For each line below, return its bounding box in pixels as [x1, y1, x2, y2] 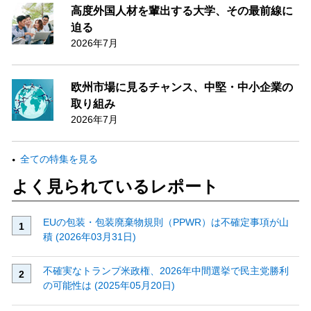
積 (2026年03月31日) [42, 231, 136, 243]
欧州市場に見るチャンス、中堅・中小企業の [70, 81, 293, 94]
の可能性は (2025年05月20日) [42, 279, 175, 291]
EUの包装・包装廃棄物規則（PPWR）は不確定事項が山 [42, 217, 289, 228]
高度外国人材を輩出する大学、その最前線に [70, 5, 293, 17]
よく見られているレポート [11, 177, 219, 196]
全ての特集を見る [19, 153, 98, 165]
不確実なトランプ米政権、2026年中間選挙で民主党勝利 [42, 264, 289, 276]
